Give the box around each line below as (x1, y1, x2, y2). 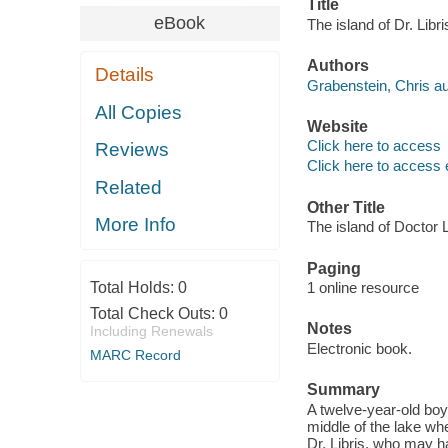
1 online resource (306, 279, 419, 297)
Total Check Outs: (89, 304, 219, 322)
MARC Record (89, 346, 181, 363)
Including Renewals (89, 322, 213, 339)
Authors (306, 57, 369, 75)
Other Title (306, 198, 385, 216)
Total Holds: (89, 278, 178, 296)
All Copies (95, 101, 183, 123)
